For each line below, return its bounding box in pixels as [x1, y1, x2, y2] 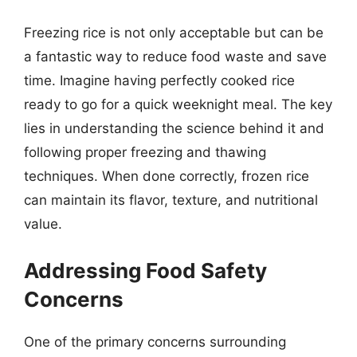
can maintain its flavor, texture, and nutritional [24, 192, 318, 208]
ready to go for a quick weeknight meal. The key [24, 96, 332, 112]
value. [24, 216, 62, 232]
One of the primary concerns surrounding [24, 333, 286, 350]
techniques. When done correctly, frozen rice [24, 168, 309, 184]
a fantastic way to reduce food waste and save [24, 49, 327, 65]
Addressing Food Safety [24, 257, 267, 283]
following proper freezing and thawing [24, 144, 266, 160]
